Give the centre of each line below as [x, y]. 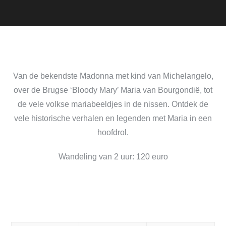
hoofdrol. [113, 132]
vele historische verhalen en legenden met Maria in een [113, 118]
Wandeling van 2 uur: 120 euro [113, 157]
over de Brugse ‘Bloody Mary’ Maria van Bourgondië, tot [113, 90]
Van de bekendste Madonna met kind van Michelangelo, [113, 76]
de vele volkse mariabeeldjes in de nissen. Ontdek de [113, 104]
